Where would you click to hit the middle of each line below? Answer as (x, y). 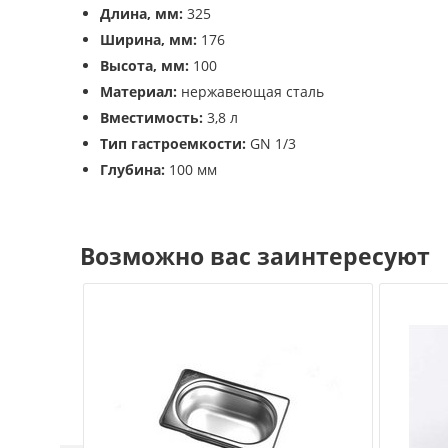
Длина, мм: (141, 13)
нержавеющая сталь (250, 91)
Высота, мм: (144, 65)
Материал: (138, 91)
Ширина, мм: (148, 39)
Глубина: (132, 169)
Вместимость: (151, 117)
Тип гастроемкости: (173, 143)
